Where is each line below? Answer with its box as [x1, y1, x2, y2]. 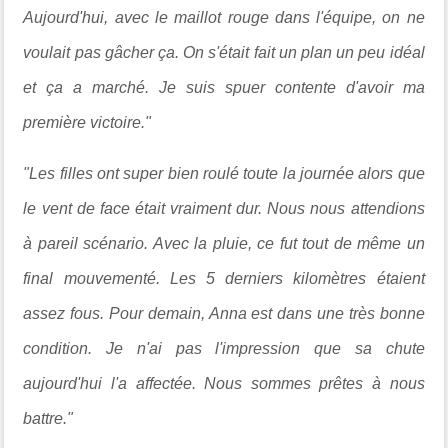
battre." [23, 409, 74, 427]
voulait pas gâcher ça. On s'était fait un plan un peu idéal [23, 43, 425, 61]
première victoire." [23, 113, 152, 131]
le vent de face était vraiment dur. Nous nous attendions [23, 199, 425, 217]
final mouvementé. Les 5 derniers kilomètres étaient [23, 269, 425, 287]
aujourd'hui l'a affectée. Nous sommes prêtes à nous [23, 374, 425, 392]
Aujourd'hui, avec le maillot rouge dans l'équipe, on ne [23, 8, 425, 26]
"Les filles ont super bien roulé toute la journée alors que [23, 164, 425, 182]
